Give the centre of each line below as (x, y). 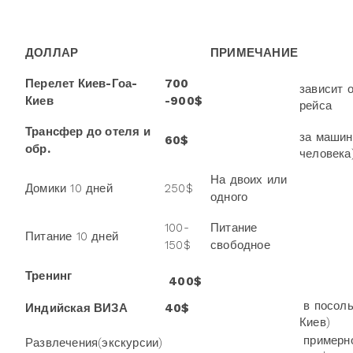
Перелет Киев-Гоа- (82, 84)
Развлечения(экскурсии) (94, 343)
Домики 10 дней (69, 188)
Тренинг (49, 276)
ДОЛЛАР (52, 53)
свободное (240, 245)
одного (229, 197)
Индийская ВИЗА (76, 308)
